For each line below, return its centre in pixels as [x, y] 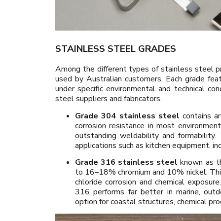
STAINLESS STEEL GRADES [116, 49]
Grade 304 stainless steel [127, 116]
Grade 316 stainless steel [127, 162]
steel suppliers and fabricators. [109, 99]
